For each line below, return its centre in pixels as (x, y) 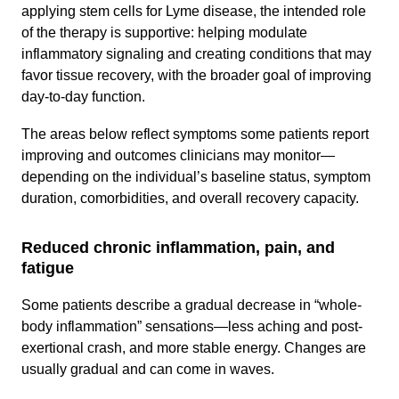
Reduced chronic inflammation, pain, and (178, 248)
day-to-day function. (83, 97)
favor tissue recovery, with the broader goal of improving (196, 75)
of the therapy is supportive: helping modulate (164, 33)
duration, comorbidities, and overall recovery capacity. (190, 198)
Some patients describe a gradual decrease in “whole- (191, 305)
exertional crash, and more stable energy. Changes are (194, 348)
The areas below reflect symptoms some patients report (195, 134)
